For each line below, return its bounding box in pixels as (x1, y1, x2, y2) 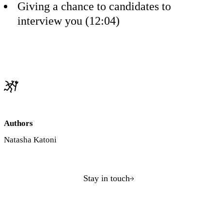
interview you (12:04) (17, 15, 120, 28)
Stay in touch (83, 173, 130, 184)
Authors (4, 119, 33, 128)
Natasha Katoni (4, 135, 57, 145)
